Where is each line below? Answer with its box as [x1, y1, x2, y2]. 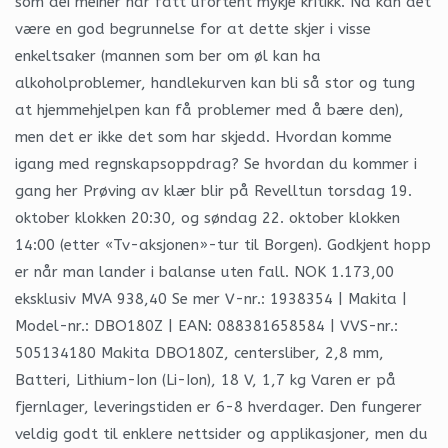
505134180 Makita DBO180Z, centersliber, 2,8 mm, [15, 343, 384, 362]
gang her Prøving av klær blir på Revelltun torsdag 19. [15, 181, 412, 200]
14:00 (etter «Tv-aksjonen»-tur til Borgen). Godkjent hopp [15, 235, 431, 254]
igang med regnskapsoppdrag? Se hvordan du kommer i [15, 154, 417, 173]
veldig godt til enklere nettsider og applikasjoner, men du [15, 424, 428, 443]
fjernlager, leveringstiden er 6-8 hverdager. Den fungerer [15, 397, 422, 416]
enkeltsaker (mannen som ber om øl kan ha [15, 46, 321, 65]
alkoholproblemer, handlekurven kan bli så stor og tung [15, 73, 415, 92]
